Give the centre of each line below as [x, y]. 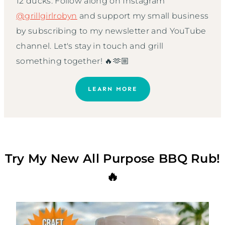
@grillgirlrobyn [47, 16]
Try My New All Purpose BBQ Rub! [113, 158]
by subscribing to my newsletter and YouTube [111, 31]
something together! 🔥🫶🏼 [73, 61]
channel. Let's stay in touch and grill [90, 46]
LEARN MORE [113, 89]
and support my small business [143, 16]
